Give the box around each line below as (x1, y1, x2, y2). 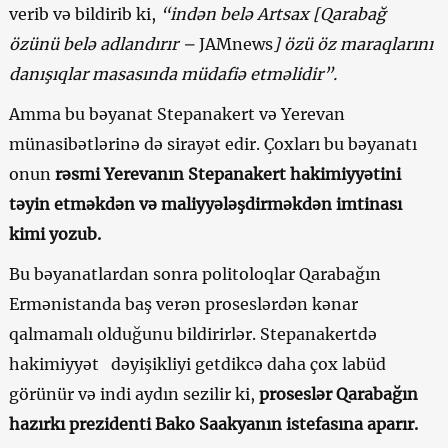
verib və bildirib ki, (8, 3, 160, 24)
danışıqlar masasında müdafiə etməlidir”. (8, 63, 337, 84)
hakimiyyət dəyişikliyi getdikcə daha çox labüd (8, 353, 386, 374)
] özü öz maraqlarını (272, 33, 433, 54)
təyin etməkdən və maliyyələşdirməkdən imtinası (8, 193, 402, 214)
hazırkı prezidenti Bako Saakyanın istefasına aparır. (8, 413, 418, 434)
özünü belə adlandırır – (8, 33, 199, 54)
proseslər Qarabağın (254, 383, 418, 404)
